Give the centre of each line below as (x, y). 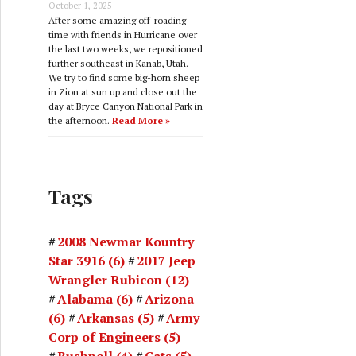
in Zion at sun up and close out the (123, 91)
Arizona (169, 298)
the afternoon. (80, 120)
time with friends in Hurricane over (123, 34)
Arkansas (106, 317)
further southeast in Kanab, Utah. (118, 63)
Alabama (85, 298)
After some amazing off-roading (117, 20)
